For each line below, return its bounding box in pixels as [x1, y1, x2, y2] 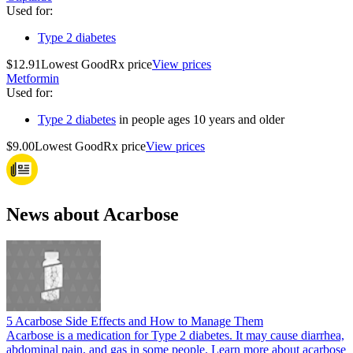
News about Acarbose [6, 203, 179, 225]
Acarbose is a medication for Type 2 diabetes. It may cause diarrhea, [6, 329, 344, 343]
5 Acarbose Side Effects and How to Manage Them [6, 314, 263, 329]
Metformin [6, 71, 59, 85]
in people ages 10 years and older [116, 112, 284, 126]
